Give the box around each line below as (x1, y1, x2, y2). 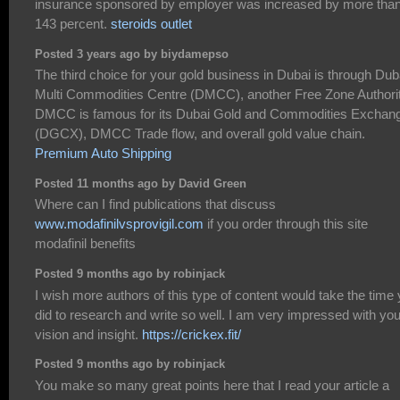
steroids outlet (111, 16, 192, 32)
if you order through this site (204, 216, 368, 232)
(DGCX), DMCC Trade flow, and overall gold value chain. (35, 126, 365, 142)
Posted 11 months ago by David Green (35, 178, 246, 191)
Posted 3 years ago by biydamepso (35, 47, 229, 61)
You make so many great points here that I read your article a (35, 377, 389, 393)
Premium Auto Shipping (35, 146, 171, 162)
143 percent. (35, 16, 111, 32)
